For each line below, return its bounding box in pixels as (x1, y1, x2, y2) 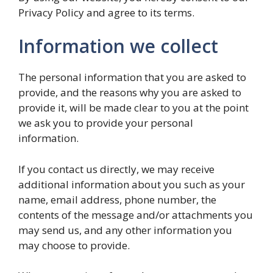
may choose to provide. (18, 238, 130, 252)
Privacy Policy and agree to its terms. (18, 5, 194, 19)
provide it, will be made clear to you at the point (18, 101, 249, 115)
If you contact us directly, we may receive (18, 161, 214, 176)
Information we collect (18, 34, 218, 58)
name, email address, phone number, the (18, 192, 216, 207)
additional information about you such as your (18, 177, 245, 191)
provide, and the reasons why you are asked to (18, 85, 241, 99)
